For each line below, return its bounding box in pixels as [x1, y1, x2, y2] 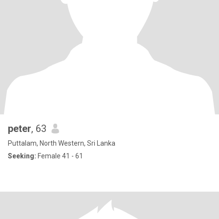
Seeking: [8, 152, 36, 160]
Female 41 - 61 [36, 152, 83, 160]
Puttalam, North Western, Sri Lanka [8, 139, 115, 147]
